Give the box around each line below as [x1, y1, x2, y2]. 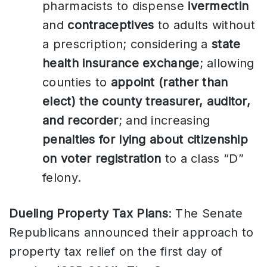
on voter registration [42, 151, 162, 166]
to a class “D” [161, 151, 244, 166]
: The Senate [167, 206, 243, 221]
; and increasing [118, 113, 210, 128]
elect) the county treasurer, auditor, [42, 94, 251, 108]
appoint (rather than [110, 74, 228, 89]
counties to [42, 74, 111, 89]
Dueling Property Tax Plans [9, 206, 168, 221]
